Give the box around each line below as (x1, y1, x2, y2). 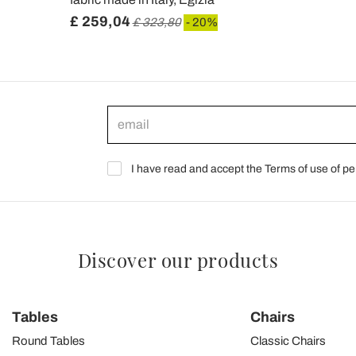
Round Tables (12, 334, 86, 347)
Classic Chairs (250, 334, 326, 347)
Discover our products (77, 246, 279, 273)
